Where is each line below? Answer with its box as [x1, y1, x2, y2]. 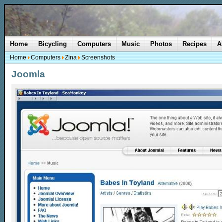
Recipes [182, 40, 207, 48]
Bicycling [38, 40, 67, 48]
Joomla [11, 69, 45, 79]
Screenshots [81, 54, 115, 61]
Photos [150, 40, 172, 48]
